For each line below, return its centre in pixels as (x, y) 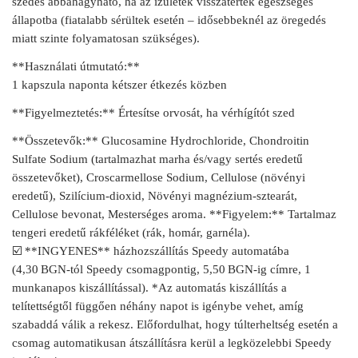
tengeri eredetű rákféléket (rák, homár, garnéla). (131, 233)
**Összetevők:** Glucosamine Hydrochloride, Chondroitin (161, 141)
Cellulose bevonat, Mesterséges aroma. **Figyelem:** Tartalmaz (174, 214)
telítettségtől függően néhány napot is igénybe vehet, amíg (158, 306)
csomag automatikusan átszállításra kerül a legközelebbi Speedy (172, 343)
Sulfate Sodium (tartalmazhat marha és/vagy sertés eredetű (157, 159)
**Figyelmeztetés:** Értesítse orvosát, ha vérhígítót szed (153, 113)
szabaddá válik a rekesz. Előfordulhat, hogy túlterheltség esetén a (175, 324)
